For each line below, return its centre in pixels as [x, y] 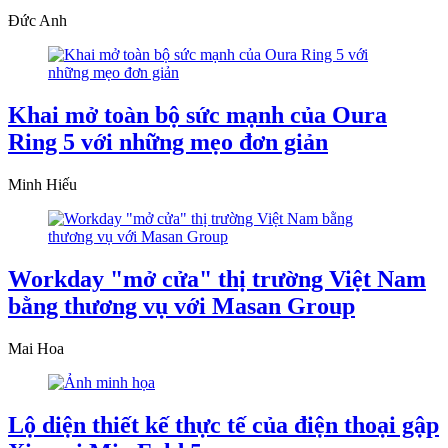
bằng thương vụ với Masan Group [181, 305]
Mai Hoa [36, 348]
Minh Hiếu [42, 185]
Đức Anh [37, 21]
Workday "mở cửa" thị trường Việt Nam [217, 278]
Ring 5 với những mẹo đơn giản [168, 142]
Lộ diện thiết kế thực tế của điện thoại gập [223, 424]
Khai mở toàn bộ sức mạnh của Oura [197, 115]
